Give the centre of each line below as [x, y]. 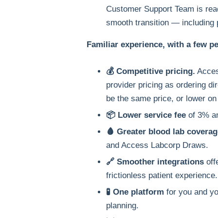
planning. [122, 206]
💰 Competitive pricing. [150, 72]
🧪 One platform [135, 192]
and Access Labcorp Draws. [157, 145]
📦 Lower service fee [146, 115]
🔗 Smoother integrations [155, 162]
